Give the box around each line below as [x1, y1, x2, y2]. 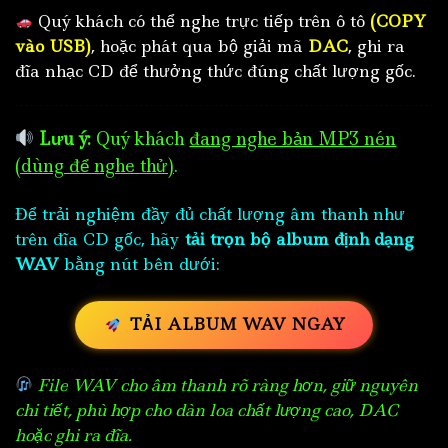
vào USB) [15, 34, 91, 57]
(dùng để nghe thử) [15, 153, 174, 178]
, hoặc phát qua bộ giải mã [91, 34, 308, 57]
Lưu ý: [39, 126, 92, 151]
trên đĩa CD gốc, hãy [15, 227, 185, 250]
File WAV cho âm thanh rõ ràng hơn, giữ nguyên [33, 373, 419, 396]
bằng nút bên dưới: [59, 252, 220, 275]
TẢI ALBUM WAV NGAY [129, 313, 345, 336]
